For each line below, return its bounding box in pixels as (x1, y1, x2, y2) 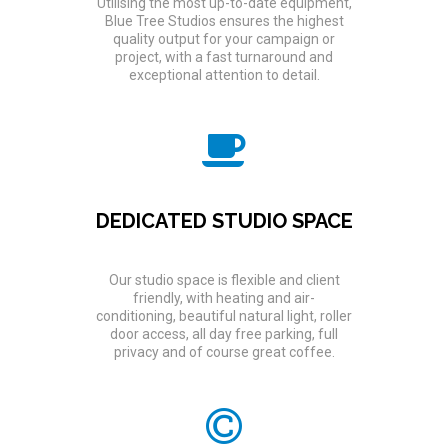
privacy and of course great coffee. (113, 343, 335, 360)
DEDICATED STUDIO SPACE (95, 208, 353, 233)
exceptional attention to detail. (128, 66, 320, 83)
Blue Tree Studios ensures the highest (104, 12, 344, 29)
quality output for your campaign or (113, 30, 335, 47)
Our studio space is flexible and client (108, 271, 340, 288)
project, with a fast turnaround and (115, 48, 333, 65)
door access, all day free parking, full (110, 325, 338, 342)
